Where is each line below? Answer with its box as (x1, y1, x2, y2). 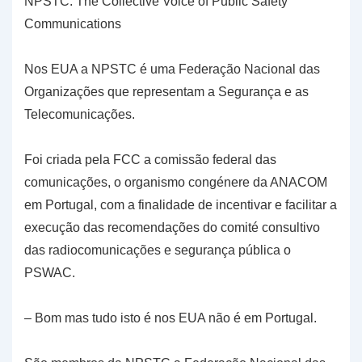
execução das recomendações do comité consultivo (24, 221, 320, 235)
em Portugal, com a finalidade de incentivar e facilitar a (24, 198, 337, 213)
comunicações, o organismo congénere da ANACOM (24, 175, 327, 190)
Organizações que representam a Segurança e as (24, 85, 309, 99)
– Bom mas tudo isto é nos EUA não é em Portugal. (24, 311, 317, 326)
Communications (24, 17, 121, 32)
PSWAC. (24, 266, 75, 280)
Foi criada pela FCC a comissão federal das (24, 153, 276, 167)
